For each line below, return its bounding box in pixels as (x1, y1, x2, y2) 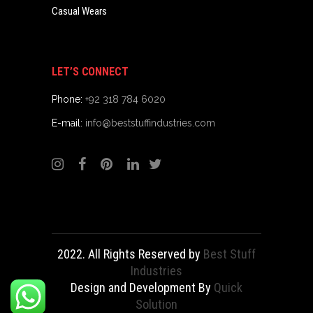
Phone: (52, 94, 85, 105)
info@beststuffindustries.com (85, 117, 215, 129)
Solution (136, 297, 177, 312)
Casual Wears (52, 5, 107, 17)
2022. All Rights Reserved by (57, 247, 203, 261)
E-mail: (52, 117, 85, 129)
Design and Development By (71, 280, 214, 295)
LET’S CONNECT (52, 65, 129, 78)
